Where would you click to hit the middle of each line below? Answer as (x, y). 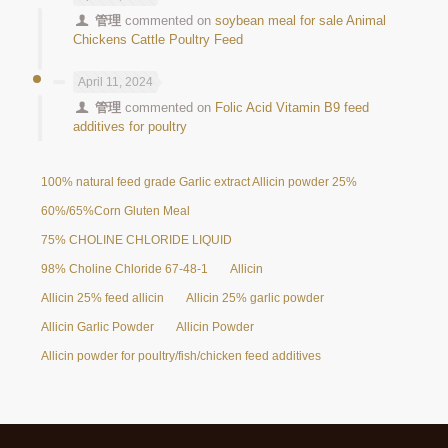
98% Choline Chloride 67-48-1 (124, 268)
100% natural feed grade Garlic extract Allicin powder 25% (199, 181)
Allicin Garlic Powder (97, 326)
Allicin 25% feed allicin (102, 297)
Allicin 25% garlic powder (255, 297)
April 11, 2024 (115, 81)
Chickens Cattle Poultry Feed (158, 39)
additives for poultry (130, 126)
